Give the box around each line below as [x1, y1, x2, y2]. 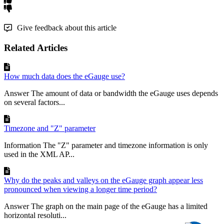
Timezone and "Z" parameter [4, 123, 95, 132]
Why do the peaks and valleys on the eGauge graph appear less [4, 175, 203, 184]
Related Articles [4, 42, 67, 53]
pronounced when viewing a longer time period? [4, 184, 157, 193]
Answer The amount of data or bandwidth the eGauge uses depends [4, 88, 218, 97]
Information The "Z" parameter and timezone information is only [4, 140, 208, 149]
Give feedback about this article [17, 23, 116, 32]
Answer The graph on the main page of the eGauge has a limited [4, 201, 207, 210]
